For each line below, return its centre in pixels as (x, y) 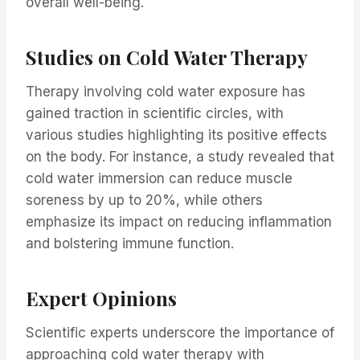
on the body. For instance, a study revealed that (180, 157)
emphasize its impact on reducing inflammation (179, 222)
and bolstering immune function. (130, 244)
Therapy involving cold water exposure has (166, 92)
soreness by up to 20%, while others (144, 200)
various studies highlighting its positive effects (176, 135)
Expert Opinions (101, 299)
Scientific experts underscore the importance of (180, 333)
